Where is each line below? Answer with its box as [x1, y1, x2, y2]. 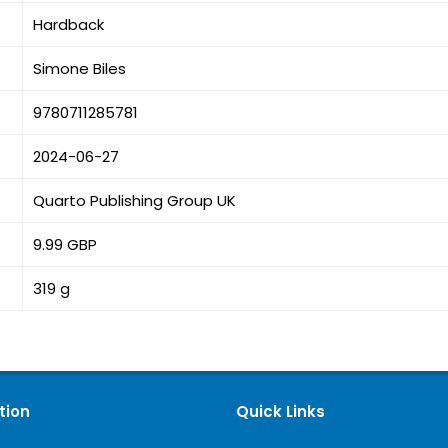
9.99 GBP [33, 234, 98, 255]
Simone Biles [33, 58, 127, 79]
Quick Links [236, 401, 325, 422]
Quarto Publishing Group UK [33, 190, 237, 211]
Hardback [33, 14, 105, 35]
